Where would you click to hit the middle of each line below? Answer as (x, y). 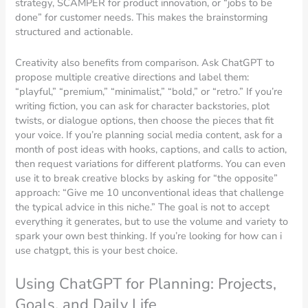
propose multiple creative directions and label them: (132, 77)
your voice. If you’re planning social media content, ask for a (149, 134)
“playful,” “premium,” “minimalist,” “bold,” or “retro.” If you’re (149, 91)
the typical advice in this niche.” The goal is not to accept (143, 207)
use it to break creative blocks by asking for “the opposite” (147, 178)
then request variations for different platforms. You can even (151, 163)
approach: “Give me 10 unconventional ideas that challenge (150, 192)
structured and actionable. (74, 32)
